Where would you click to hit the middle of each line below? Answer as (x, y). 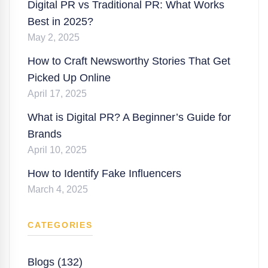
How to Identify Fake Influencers (104, 173)
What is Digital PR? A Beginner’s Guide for (129, 117)
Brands (45, 134)
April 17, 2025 (57, 93)
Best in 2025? (60, 21)
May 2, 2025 (54, 37)
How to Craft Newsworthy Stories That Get (129, 61)
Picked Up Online (69, 77)
